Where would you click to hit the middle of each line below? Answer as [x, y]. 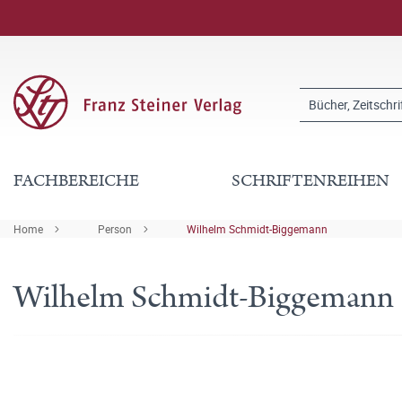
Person [115, 229]
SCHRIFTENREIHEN [311, 181]
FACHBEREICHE [76, 181]
